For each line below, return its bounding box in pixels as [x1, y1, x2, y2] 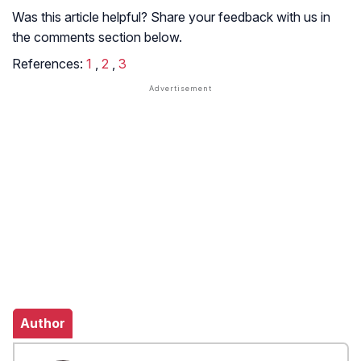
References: [12, 56, 86, 73]
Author [20, 315, 65, 332]
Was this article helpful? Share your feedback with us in [12, 9, 330, 26]
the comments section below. [12, 29, 182, 46]
